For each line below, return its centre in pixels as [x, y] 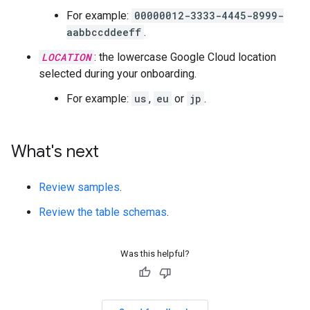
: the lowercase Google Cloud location [185, 57]
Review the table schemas [103, 212]
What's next [55, 151]
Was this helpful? [155, 253]
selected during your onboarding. [118, 73]
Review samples [79, 187]
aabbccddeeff [104, 32]
